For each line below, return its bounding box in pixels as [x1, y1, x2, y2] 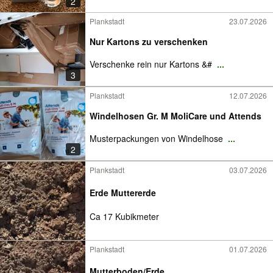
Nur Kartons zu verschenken [90, 35, 208, 48]
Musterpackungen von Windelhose [90, 132, 225, 144]
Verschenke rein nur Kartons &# [90, 58, 214, 70]
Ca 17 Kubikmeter [90, 210, 159, 223]
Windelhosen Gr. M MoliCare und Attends [90, 110, 261, 122]
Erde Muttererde [90, 186, 156, 199]
